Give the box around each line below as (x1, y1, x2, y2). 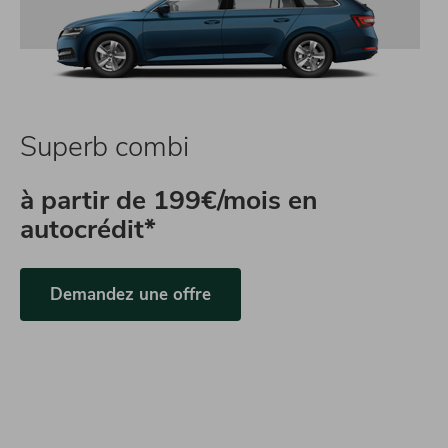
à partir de (20, 182, 153, 218)
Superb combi (20, 128, 189, 166)
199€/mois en (153, 182, 318, 218)
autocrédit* (20, 211, 156, 247)
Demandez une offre (50, 283, 211, 306)
